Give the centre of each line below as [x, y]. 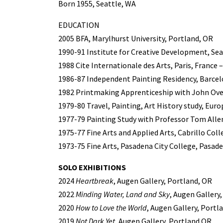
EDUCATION [79, 25]
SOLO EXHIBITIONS [92, 167]
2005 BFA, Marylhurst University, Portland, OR [136, 38]
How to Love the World [111, 207]
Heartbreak [95, 180]
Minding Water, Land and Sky [123, 194]
